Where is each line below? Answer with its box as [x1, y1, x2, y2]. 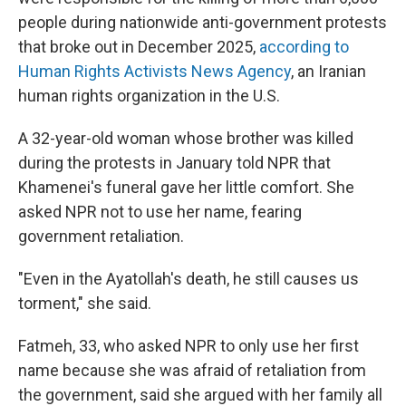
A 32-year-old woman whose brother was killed [18, 129, 353, 148]
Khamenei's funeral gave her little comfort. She [18, 178, 354, 197]
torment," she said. [18, 294, 151, 313]
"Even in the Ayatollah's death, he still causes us [18, 269, 359, 288]
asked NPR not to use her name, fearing [18, 202, 302, 221]
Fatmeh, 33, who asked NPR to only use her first [18, 336, 359, 355]
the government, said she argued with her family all [18, 385, 382, 404]
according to [259, 37, 349, 56]
